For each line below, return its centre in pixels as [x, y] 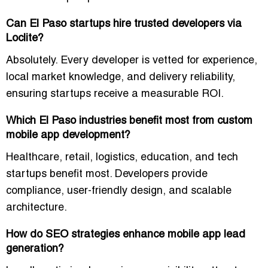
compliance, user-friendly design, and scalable [119, 191]
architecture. [36, 208]
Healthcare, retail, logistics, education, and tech [122, 158]
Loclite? [25, 39]
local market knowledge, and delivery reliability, [121, 78]
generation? [35, 249]
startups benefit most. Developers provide [107, 175]
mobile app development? [68, 136]
